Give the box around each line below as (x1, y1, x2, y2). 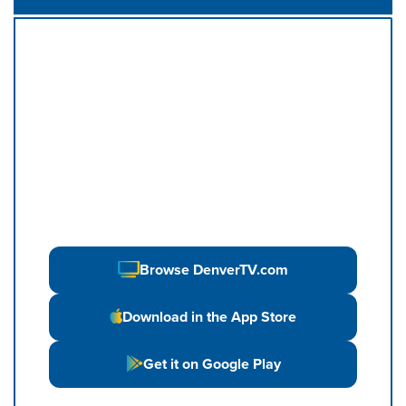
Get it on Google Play (142, 354, 281, 373)
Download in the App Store (122, 307, 296, 326)
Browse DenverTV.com (140, 260, 288, 279)
